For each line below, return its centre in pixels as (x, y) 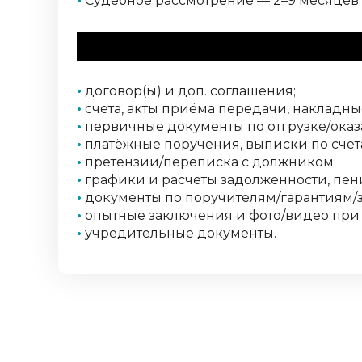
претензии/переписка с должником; (209, 162)
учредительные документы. (179, 234)
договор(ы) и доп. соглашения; (189, 91)
